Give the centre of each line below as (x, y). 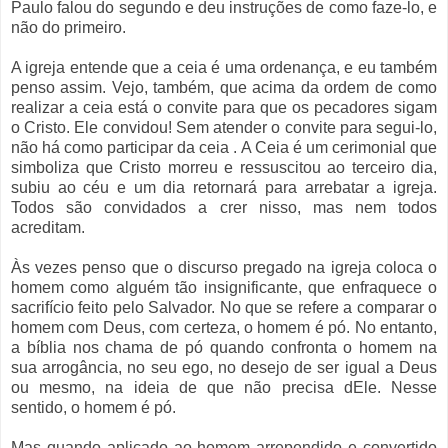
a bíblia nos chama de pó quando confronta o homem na (224, 348)
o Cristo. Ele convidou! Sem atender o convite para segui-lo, (224, 128)
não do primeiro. (70, 28)
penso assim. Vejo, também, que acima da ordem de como (224, 88)
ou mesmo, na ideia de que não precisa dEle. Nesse (224, 388)
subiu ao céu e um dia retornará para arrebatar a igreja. (224, 188)
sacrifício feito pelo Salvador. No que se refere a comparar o (224, 308)
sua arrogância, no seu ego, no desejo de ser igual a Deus (224, 368)
